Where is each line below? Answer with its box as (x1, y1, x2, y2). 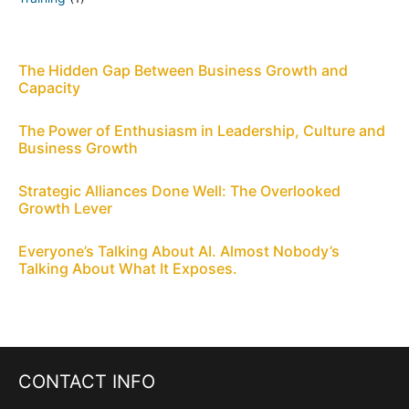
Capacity (18, 78, 80, 97)
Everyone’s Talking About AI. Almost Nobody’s (18, 241, 340, 260)
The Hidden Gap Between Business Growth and (18, 60, 348, 79)
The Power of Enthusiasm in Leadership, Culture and (18, 121, 385, 140)
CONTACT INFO (18, 370, 155, 393)
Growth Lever (18, 198, 112, 217)
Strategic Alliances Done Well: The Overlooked (18, 181, 341, 200)
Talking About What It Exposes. (18, 258, 237, 278)
